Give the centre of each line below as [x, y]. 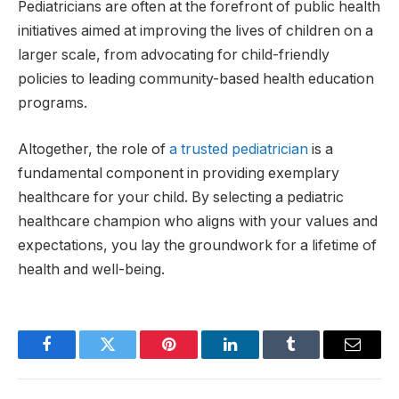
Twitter [130, 358]
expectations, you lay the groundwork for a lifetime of [197, 245]
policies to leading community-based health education [196, 79]
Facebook [76, 358]
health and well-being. [91, 269]
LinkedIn [258, 358]
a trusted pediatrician [239, 149]
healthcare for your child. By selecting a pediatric [181, 197]
